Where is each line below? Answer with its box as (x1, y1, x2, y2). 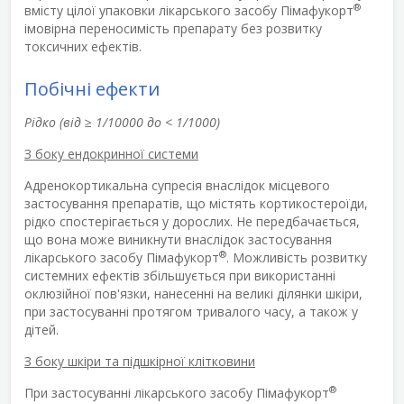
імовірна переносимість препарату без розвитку (24, 19, 322, 37)
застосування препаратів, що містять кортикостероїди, (24, 194, 368, 212)
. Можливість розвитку (226, 248, 367, 266)
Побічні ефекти (24, 76, 160, 101)
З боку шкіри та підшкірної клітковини (24, 352, 255, 370)
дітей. (24, 320, 59, 338)
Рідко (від (24, 113, 81, 131)
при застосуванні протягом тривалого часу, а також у (24, 302, 358, 320)
